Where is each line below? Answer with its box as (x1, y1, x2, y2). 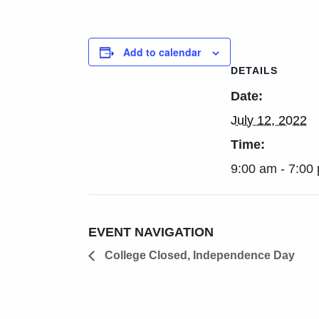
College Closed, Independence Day (102, 249, 295, 262)
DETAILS (231, 65, 278, 77)
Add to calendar (123, 45, 201, 60)
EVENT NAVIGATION (88, 225, 214, 240)
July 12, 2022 (231, 113, 307, 128)
